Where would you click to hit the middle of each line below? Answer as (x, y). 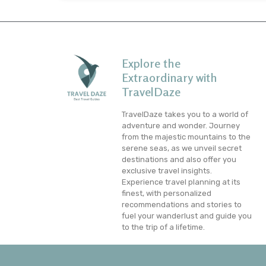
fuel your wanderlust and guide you (186, 216)
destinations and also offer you (179, 160)
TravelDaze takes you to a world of (185, 115)
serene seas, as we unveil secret (181, 148)
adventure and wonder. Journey (180, 126)
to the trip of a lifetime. (163, 227)
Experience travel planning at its (181, 182)
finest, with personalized (166, 194)
